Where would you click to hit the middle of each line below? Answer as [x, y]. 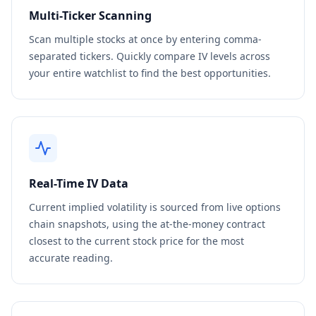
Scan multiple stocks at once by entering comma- [145, 39]
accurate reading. [71, 258]
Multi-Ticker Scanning [90, 16]
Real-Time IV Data [79, 183]
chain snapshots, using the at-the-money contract [147, 224]
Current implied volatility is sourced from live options [155, 207]
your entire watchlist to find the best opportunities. [150, 73]
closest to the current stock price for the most [136, 241]
